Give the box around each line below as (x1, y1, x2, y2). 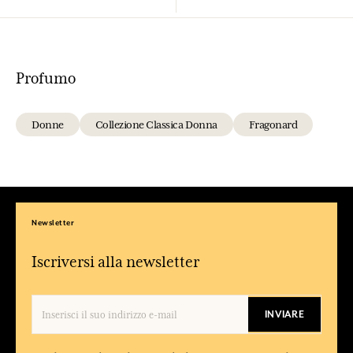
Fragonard (248, 118, 298, 132)
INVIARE (265, 308, 304, 321)
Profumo (16, 69, 76, 87)
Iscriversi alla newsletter (32, 253, 199, 271)
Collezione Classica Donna (95, 118, 217, 132)
